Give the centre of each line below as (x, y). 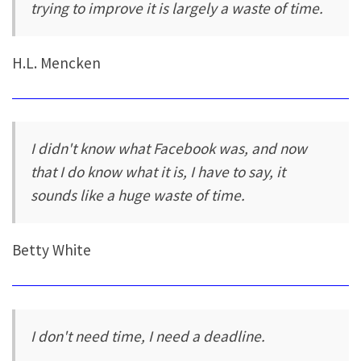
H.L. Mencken (56, 62)
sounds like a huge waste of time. (138, 195)
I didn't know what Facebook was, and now (169, 149)
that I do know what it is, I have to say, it (158, 172)
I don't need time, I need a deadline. (148, 336)
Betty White (52, 250)
